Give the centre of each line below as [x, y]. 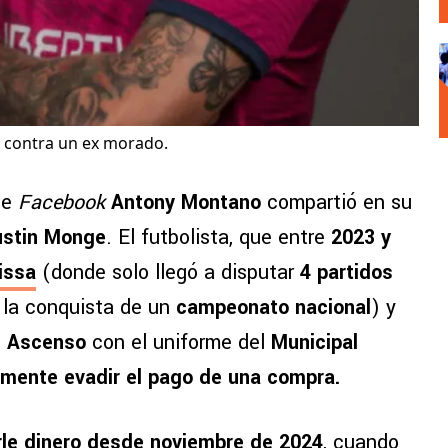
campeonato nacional [273, 308]
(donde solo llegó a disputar [165, 273]
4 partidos [343, 273]
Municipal [314, 343]
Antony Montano [186, 203]
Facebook [61, 203]
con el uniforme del [181, 343]
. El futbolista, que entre [218, 238]
